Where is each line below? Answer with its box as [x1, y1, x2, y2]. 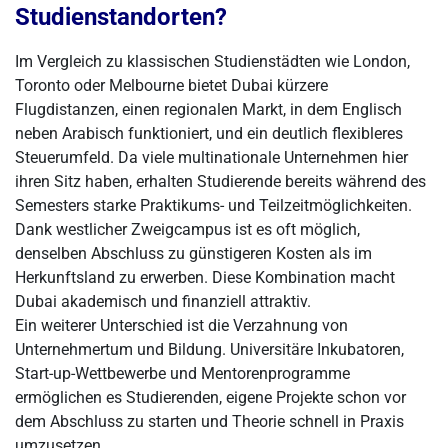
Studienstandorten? [15, 3, 227, 31]
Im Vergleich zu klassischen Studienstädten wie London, [15, 52, 410, 71]
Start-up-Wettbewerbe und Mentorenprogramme [15, 364, 350, 383]
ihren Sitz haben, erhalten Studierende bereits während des [15, 172, 426, 191]
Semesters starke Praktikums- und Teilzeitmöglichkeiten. [15, 196, 412, 215]
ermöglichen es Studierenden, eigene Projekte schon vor [15, 388, 406, 407]
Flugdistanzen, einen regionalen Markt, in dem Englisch [15, 100, 402, 119]
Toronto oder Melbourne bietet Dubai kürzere [15, 76, 328, 95]
